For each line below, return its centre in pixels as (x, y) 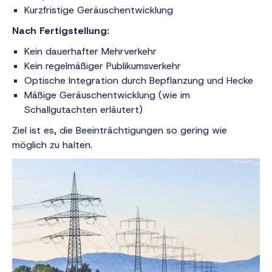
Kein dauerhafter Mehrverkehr (90, 51)
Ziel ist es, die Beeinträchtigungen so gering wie (120, 130)
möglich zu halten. (52, 145)
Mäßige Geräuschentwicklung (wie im (107, 95)
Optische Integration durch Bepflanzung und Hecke (140, 80)
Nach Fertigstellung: (61, 31)
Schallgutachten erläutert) (83, 110)
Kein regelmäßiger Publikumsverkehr (104, 66)
